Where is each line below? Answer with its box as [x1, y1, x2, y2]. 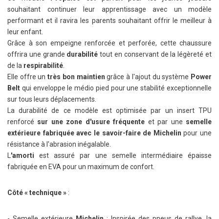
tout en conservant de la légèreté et [98, 50, 212, 58]
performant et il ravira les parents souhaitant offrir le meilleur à [7, 17, 212, 24]
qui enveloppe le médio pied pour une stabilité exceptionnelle [20, 84, 212, 92]
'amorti [11, 152, 40, 159]
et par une [145, 118, 186, 126]
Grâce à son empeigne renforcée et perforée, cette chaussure [7, 39, 212, 47]
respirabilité [23, 62, 63, 69]
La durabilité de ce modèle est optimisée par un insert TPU [7, 107, 212, 114]
